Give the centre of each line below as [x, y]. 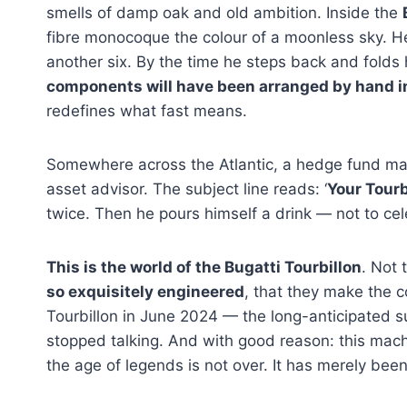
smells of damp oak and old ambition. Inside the [224, 12]
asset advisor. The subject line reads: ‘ [187, 189]
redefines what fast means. [147, 110]
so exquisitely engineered [145, 291]
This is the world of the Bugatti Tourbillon [204, 267]
